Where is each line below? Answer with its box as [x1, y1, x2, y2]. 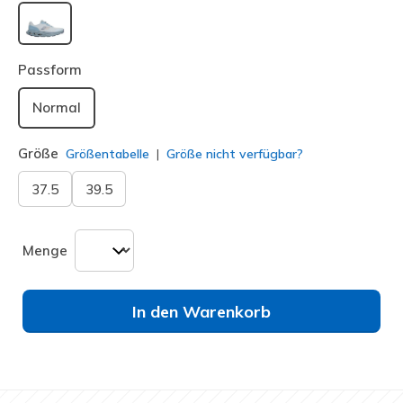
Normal [32, 99, 81, 117]
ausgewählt [45, 41, 126, 60]
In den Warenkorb [132, 301, 271, 323]
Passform [18, 61, 82, 79]
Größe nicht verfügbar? [163, 146, 303, 163]
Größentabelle [66, 145, 149, 162]
